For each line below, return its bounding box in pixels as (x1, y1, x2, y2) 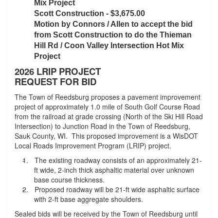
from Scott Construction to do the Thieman (34, 31, 192, 39)
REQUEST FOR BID (15, 75, 96, 88)
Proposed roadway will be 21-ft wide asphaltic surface (35, 184, 200, 194)
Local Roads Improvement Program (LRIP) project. (15, 141, 173, 150)
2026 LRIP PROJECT (15, 65, 101, 78)
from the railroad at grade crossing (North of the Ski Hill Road (15, 111, 203, 121)
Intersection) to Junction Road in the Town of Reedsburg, (15, 121, 190, 131)
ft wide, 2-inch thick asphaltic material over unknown (34, 165, 194, 175)
